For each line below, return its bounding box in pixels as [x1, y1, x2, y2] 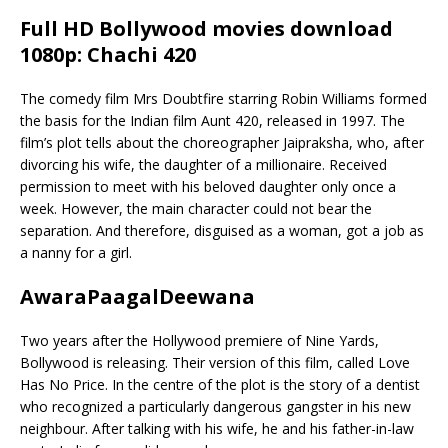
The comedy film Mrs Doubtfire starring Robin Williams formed [20, 88, 427, 108]
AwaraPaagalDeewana [20, 282, 255, 310]
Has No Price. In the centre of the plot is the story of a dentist [20, 374, 420, 394]
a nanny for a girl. [20, 242, 132, 262]
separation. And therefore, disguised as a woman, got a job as [20, 220, 424, 240]
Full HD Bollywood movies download [20, 14, 393, 42]
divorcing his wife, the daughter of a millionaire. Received [20, 154, 387, 174]
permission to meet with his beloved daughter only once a [20, 176, 396, 196]
